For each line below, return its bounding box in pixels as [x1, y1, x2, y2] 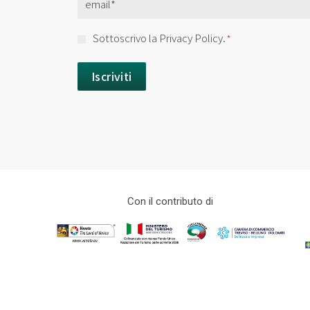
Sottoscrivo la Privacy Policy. [93, 30, 226, 45]
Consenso [77, 28, 130, 46]
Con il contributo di [127, 195, 214, 208]
